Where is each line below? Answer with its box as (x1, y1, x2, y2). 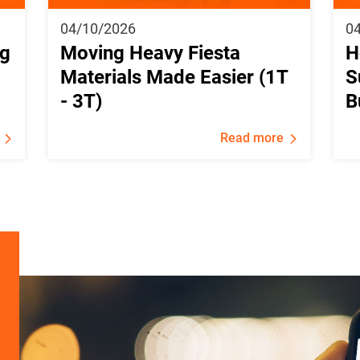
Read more (220, 130, 284, 146)
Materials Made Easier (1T (59, 66, 288, 89)
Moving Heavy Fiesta (59, 42, 240, 65)
